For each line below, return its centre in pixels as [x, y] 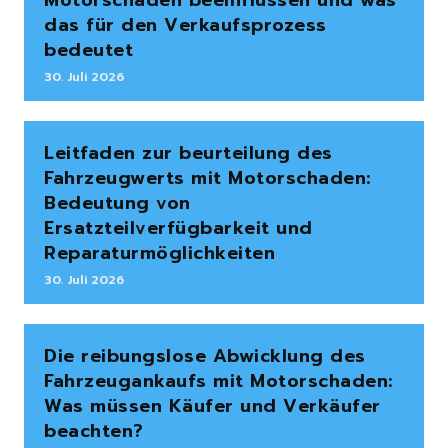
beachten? [94, 431]
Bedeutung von [117, 203]
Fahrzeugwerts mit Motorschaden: [207, 178]
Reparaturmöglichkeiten [159, 253]
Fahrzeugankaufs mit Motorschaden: [218, 381]
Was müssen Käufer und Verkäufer [212, 406]
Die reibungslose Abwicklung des [205, 356]
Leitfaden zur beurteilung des [188, 153]
